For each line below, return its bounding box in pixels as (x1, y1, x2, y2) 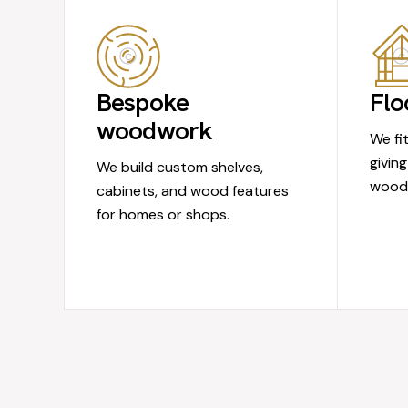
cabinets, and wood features (96, 181, 289, 201)
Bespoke (96, 86, 189, 119)
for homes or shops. (96, 205, 229, 225)
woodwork (96, 114, 213, 148)
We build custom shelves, (96, 158, 263, 178)
